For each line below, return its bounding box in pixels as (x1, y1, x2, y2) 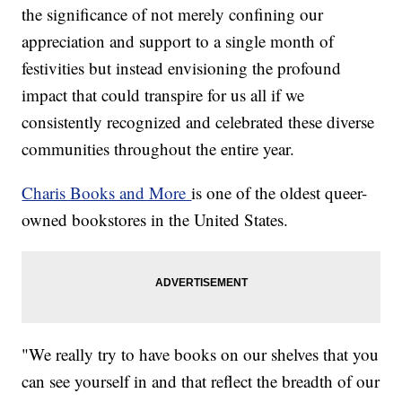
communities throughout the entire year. (22, 136, 295, 160)
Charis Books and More (22, 180, 192, 204)
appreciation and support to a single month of (22, 29, 335, 52)
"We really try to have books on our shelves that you (22, 342, 380, 365)
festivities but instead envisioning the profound (22, 56, 342, 79)
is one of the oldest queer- (191, 180, 368, 204)
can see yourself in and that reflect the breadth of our (22, 369, 380, 392)
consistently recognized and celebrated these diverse (22, 109, 375, 133)
